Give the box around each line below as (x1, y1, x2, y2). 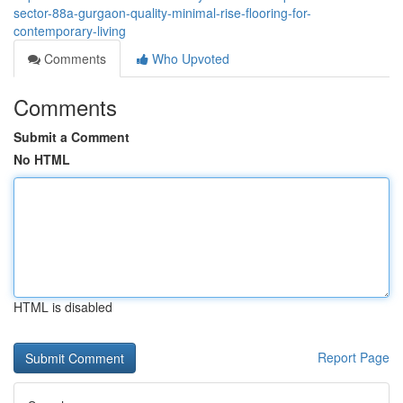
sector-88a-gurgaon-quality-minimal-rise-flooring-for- (13, 4, 311, 22)
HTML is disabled (13, 298, 112, 316)
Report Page (318, 348, 390, 366)
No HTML (13, 150, 70, 168)
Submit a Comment (13, 128, 130, 146)
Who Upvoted (148, 49, 229, 67)
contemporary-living (13, 22, 126, 40)
